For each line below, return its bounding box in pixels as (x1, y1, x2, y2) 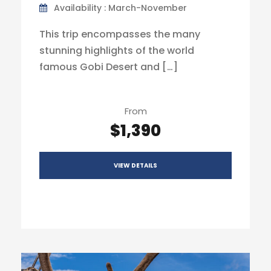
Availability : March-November (54, 2, 187, 14)
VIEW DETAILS (114, 161, 157, 170)
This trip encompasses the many (39, 27, 200, 41)
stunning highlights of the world (39, 44, 194, 57)
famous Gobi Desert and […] (39, 60, 178, 74)
